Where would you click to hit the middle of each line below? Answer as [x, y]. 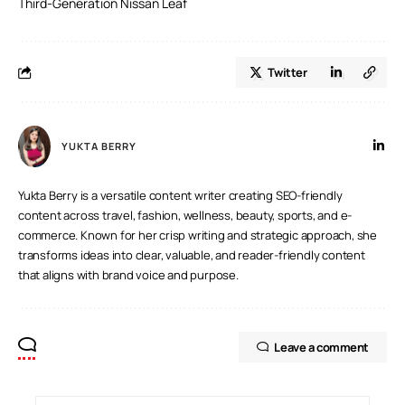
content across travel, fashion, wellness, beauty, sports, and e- [185, 216]
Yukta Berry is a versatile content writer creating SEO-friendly [180, 196]
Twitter [287, 72]
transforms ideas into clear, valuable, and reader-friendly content [192, 255]
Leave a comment [321, 348]
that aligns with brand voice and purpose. [128, 275]
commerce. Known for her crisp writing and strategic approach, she [198, 235]
